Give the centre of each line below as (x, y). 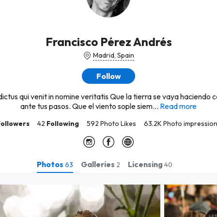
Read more (178, 106)
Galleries (99, 164)
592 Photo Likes (111, 124)
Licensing (146, 164)
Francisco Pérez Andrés (108, 42)
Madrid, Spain (113, 55)
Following (62, 124)
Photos (51, 164)
